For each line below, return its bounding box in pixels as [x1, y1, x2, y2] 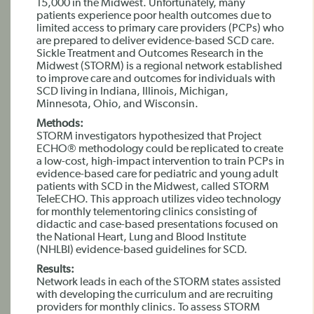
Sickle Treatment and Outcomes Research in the [36, 48, 263, 60]
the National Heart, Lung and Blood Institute [36, 232, 246, 243]
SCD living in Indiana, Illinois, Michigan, [36, 86, 228, 97]
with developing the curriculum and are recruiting [36, 289, 273, 301]
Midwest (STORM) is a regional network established [36, 61, 282, 72]
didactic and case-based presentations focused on [36, 219, 278, 231]
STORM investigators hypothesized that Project [36, 131, 261, 142]
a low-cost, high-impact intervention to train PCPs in [36, 156, 285, 168]
